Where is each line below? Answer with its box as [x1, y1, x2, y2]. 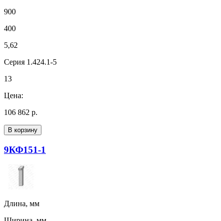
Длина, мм [4, 199, 39, 208]
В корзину [8, 126, 37, 134]
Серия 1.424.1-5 [4, 57, 57, 66]
